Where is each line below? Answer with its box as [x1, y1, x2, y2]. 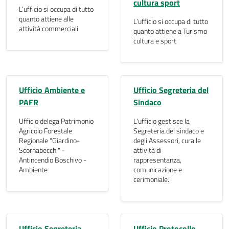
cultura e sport [133, 35, 176, 47]
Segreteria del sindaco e [133, 125, 204, 136]
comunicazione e [133, 164, 182, 175]
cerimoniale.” [133, 174, 171, 185]
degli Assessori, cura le [133, 135, 201, 146]
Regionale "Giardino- [19, 135, 80, 146]
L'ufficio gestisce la [133, 116, 190, 127]
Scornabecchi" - [19, 145, 65, 156]
